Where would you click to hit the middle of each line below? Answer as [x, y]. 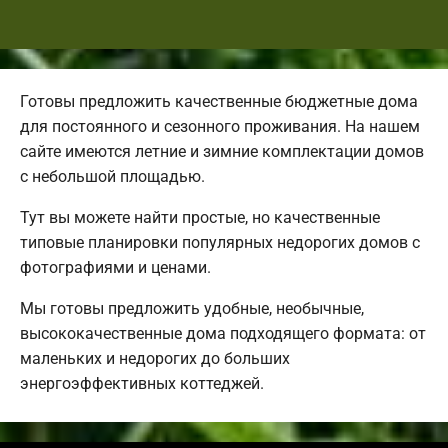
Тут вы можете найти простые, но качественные [200, 217]
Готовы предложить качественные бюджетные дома [219, 101]
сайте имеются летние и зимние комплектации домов [222, 151]
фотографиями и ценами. [115, 267]
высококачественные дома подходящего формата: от [223, 333]
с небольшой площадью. [112, 176]
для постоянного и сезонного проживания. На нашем [220, 126]
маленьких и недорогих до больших [155, 358]
